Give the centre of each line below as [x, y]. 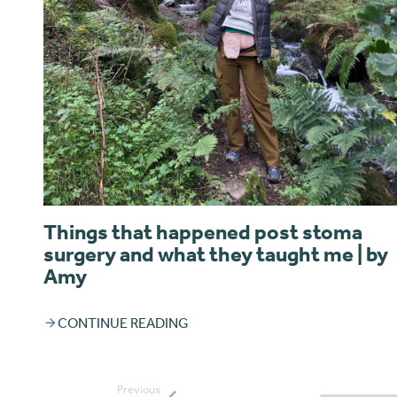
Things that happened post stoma [203, 231]
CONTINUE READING [123, 322]
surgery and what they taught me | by [216, 253]
